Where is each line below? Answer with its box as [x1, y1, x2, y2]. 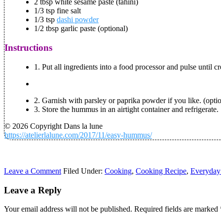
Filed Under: [63, 166, 105, 175]
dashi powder [57, 15, 99, 24]
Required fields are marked [134, 205, 220, 214]
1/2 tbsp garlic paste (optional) [34, 24, 128, 33]
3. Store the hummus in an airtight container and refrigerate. [34, 105, 219, 113]
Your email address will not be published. [4, 205, 132, 214]
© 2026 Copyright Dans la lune [4, 121, 103, 130]
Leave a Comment [4, 166, 61, 175]
